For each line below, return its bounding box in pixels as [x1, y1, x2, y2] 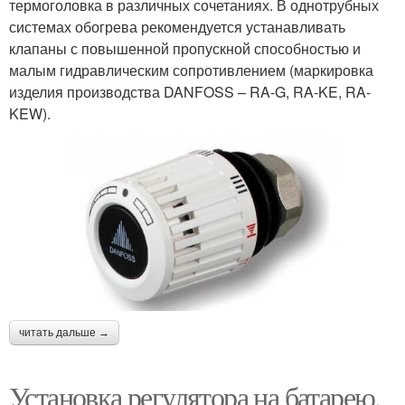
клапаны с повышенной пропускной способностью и [9, 38, 361, 59]
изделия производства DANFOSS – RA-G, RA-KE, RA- [9, 81, 371, 102]
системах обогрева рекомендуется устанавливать [9, 16, 345, 37]
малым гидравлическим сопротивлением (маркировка [9, 60, 373, 80]
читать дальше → [19, 325, 109, 339]
